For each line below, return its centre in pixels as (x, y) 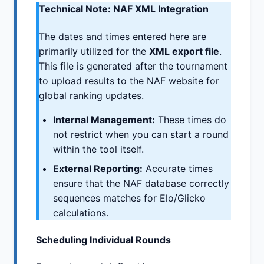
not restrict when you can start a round (141, 134)
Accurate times (178, 168)
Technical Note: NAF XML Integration (124, 9)
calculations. (81, 212)
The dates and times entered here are (123, 36)
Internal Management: (104, 119)
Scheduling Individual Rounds (103, 240)
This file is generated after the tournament (133, 66)
